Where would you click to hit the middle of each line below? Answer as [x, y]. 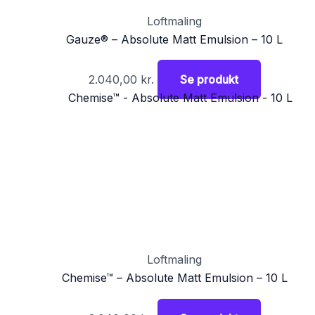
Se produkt [209, 80]
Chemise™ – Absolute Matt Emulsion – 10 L [174, 278]
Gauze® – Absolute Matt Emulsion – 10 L [174, 39]
